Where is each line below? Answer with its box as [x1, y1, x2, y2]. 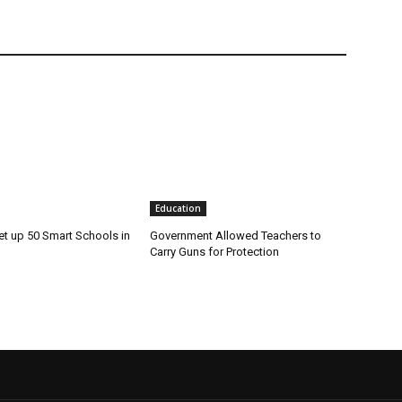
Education [155, 202, 202, 215]
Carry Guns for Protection [150, 245, 280, 259]
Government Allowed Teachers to [150, 229, 322, 243]
